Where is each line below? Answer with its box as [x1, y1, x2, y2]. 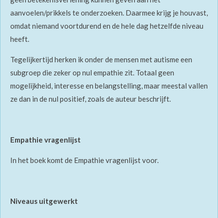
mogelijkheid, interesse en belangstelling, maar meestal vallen [10, 81, 208, 91]
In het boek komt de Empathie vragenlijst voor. [10, 156, 160, 165]
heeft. [10, 35, 31, 44]
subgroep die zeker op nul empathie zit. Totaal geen [10, 68, 174, 77]
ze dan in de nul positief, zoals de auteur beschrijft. [10, 94, 174, 104]
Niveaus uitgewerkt [10, 197, 78, 206]
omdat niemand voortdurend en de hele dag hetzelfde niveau [10, 21, 203, 31]
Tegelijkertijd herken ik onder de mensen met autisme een [10, 55, 192, 64]
